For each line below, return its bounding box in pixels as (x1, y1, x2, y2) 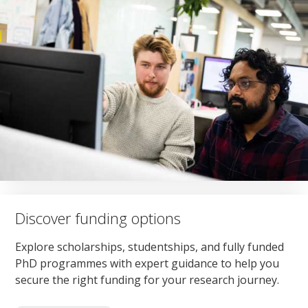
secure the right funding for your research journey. (15, 272, 280, 288)
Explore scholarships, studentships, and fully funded (15, 239, 285, 255)
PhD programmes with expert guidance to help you (15, 256, 280, 272)
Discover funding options (15, 207, 181, 228)
